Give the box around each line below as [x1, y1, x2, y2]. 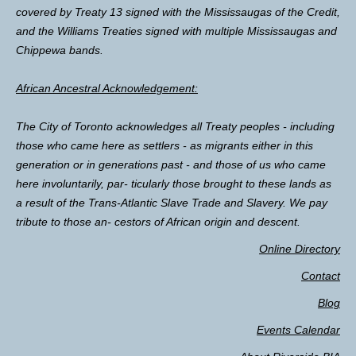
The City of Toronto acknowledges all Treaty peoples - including [16, 119, 335, 133]
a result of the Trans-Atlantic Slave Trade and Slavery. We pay [16, 195, 327, 209]
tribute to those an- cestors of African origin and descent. [16, 215, 300, 228]
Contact [301, 269, 340, 282]
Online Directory [259, 242, 340, 255]
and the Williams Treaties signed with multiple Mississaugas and [16, 24, 337, 37]
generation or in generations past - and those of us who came [16, 157, 326, 171]
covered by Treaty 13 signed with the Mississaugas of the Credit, [16, 5, 340, 18]
